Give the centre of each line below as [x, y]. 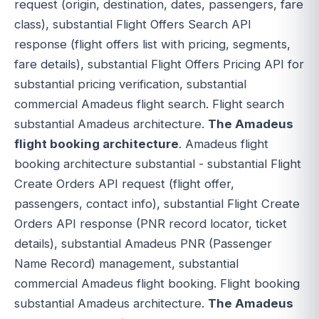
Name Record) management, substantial [126, 263]
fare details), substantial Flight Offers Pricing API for [159, 64]
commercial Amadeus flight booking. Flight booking [157, 283]
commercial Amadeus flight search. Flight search [149, 104]
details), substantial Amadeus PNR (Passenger [143, 243]
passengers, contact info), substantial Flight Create [157, 203]
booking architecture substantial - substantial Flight [158, 163]
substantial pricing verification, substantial [130, 84]
